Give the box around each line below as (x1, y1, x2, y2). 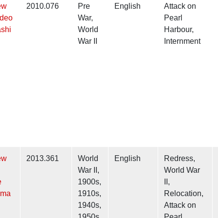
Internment (164, 37, 200, 46)
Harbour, (164, 25, 194, 34)
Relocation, (164, 189, 203, 198)
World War (164, 166, 200, 175)
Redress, (164, 154, 195, 163)
